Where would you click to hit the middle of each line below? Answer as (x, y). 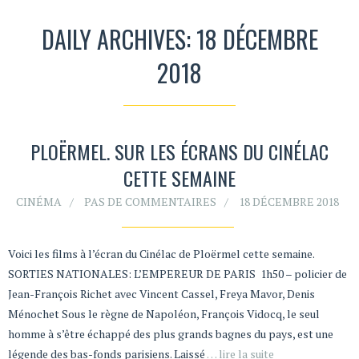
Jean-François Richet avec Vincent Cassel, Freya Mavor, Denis (161, 294)
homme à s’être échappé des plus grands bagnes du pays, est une (171, 334)
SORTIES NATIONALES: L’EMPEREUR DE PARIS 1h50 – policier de (177, 274)
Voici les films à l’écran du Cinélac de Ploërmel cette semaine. (161, 254)
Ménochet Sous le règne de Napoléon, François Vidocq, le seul (164, 314)
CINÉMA (39, 202)
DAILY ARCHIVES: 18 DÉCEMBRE (179, 39)
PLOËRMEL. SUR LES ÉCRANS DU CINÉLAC (179, 152)
